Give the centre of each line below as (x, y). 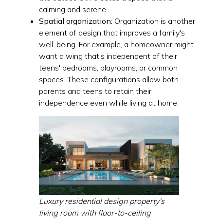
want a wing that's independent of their (108, 56)
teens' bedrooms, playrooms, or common (108, 67)
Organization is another (154, 21)
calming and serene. (73, 9)
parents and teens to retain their (95, 91)
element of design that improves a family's (112, 32)
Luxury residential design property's (102, 201)
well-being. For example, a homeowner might (116, 44)
